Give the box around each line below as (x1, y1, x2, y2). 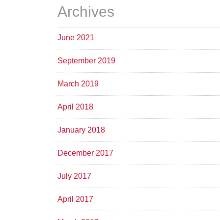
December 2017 (57, 148, 113, 157)
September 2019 (57, 56, 115, 65)
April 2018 (57, 102, 93, 111)
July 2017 (57, 171, 91, 180)
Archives (57, 3, 114, 20)
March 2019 (57, 79, 99, 88)
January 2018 (57, 125, 105, 134)
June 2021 (57, 33, 94, 42)
